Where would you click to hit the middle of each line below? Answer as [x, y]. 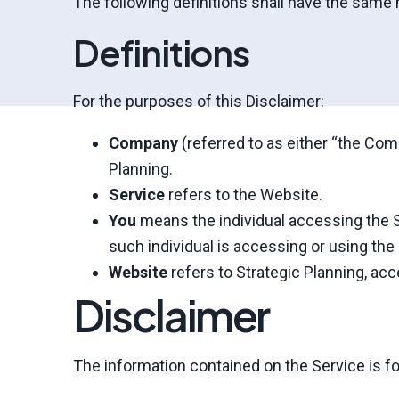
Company [143, 143]
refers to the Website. [244, 195]
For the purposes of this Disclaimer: [199, 101]
